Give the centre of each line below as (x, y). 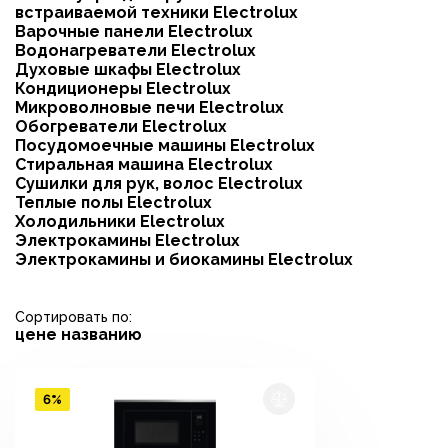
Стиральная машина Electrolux (144, 164)
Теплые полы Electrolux (113, 202)
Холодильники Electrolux (120, 221)
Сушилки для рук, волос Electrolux (159, 183)
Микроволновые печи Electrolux (149, 107)
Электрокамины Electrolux (127, 240)
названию (101, 334)
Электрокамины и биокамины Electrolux (184, 259)
